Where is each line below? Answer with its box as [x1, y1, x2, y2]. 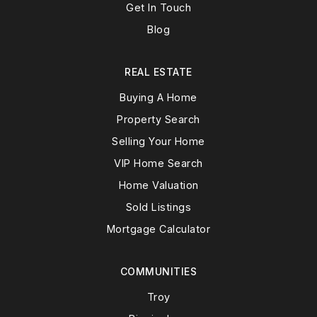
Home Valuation [118, 178, 199, 191]
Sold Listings [125, 200, 192, 213]
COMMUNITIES [120, 265, 197, 277]
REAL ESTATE [125, 65, 192, 78]
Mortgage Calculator [106, 222, 211, 235]
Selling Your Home [112, 134, 205, 147]
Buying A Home [120, 91, 197, 103]
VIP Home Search [114, 156, 203, 169]
